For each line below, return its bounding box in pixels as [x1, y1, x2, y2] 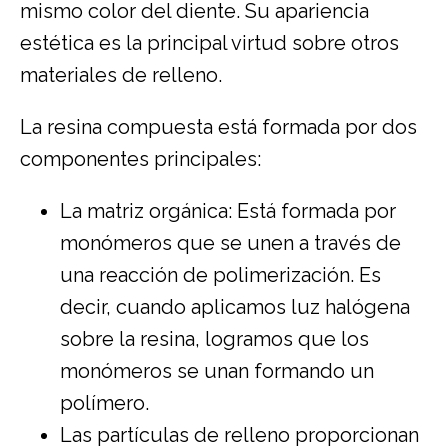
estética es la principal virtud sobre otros [20, 30, 399, 55]
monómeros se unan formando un [60, 358, 374, 383]
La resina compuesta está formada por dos [20, 114, 417, 139]
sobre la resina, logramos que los [60, 326, 369, 351]
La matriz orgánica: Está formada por [60, 198, 396, 223]
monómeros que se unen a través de [60, 230, 401, 255]
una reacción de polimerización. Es [60, 262, 381, 287]
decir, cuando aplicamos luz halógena [60, 294, 410, 319]
